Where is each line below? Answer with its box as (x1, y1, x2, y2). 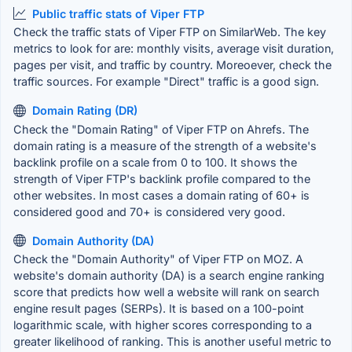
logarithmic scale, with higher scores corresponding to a (13, 318, 312, 332)
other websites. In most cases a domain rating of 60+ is (13, 188, 310, 202)
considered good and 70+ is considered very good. (13, 204, 285, 218)
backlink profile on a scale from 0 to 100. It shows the (13, 155, 297, 169)
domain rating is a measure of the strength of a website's (13, 138, 317, 152)
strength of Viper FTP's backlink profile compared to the (13, 171, 310, 185)
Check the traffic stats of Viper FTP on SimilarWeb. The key (13, 25, 326, 39)
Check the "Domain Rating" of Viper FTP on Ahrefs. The (13, 122, 309, 136)
